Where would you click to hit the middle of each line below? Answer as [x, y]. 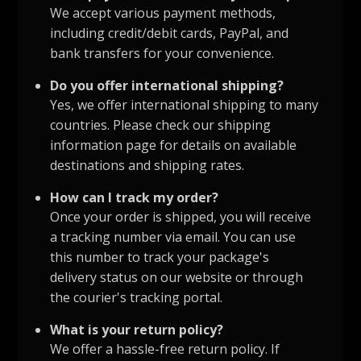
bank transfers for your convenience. [162, 54]
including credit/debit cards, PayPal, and [170, 33]
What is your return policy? [137, 330]
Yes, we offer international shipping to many [185, 105]
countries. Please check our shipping [161, 125]
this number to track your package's [160, 257]
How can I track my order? [135, 198]
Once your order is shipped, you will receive [181, 217]
